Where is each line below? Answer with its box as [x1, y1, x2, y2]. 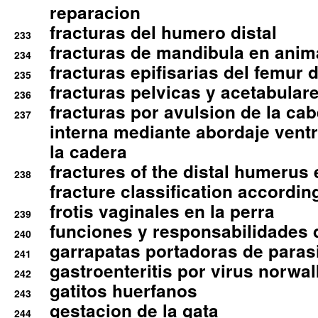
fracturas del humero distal [50, 20, 277, 45]
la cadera [50, 139, 127, 164]
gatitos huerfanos [50, 278, 197, 303]
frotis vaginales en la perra [50, 199, 275, 224]
